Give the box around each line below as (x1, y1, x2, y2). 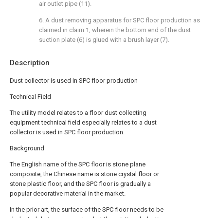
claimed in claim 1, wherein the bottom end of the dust (39, 26, 191, 34)
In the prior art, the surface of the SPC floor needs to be (10, 206, 163, 213)
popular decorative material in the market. (10, 190, 126, 197)
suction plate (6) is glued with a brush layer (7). (39, 36, 169, 43)
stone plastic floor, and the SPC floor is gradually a (10, 180, 151, 187)
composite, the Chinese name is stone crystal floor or (10, 170, 159, 178)
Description (10, 58, 50, 67)
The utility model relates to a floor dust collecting (10, 109, 146, 116)
